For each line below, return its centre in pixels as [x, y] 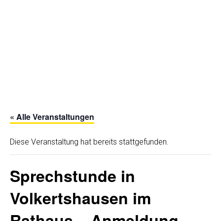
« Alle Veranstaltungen [52, 117]
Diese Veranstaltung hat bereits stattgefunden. [89, 142]
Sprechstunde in [73, 176]
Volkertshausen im [80, 198]
